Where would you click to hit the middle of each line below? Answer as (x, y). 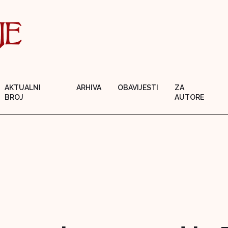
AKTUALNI (23, 88)
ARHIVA (89, 88)
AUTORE (190, 97)
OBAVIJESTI (138, 88)
